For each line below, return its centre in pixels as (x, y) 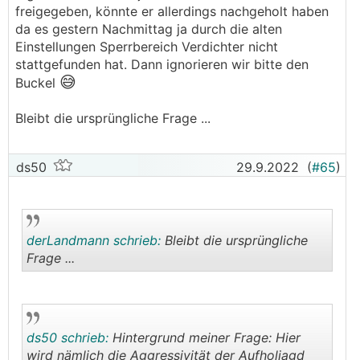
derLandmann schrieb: (94, 240)
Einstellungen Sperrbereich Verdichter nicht (147, 47)
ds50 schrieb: (67, 337)
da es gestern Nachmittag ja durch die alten (149, 29)
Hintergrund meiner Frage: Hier (205, 337)
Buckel (37, 83)
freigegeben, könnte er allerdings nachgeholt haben (172, 11)
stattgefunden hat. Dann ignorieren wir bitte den (162, 64)
